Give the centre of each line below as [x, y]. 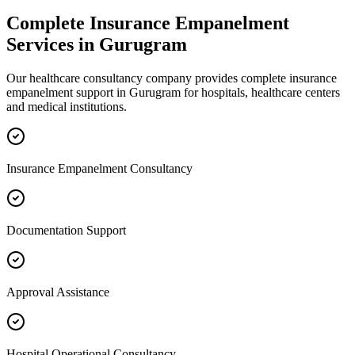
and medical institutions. [67, 106]
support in [101, 92]
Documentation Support [66, 230]
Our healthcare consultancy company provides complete [148, 78]
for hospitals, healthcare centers [260, 92]
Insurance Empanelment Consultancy [99, 168]
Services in [53, 44]
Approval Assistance [58, 292]
